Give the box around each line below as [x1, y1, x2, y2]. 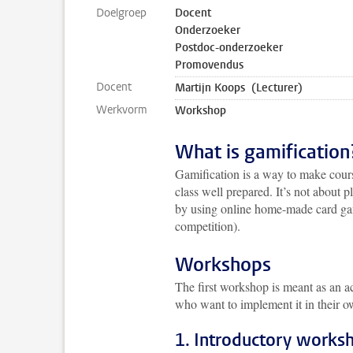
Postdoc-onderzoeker [175, 40, 283, 55]
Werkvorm [96, 102, 147, 117]
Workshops [175, 252, 271, 277]
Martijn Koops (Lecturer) [175, 80, 303, 95]
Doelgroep [96, 6, 147, 20]
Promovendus [175, 58, 243, 72]
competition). [175, 217, 244, 234]
